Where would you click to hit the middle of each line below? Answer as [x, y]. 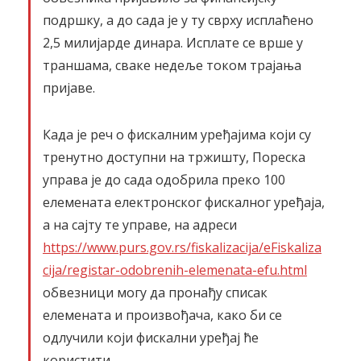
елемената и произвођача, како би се [162, 315]
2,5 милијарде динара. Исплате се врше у [173, 43]
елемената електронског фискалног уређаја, [184, 202]
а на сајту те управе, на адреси [140, 225]
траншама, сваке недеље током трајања [172, 65]
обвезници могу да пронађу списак [155, 293]
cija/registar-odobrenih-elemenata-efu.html [175, 270]
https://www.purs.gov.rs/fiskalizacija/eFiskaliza [182, 247]
